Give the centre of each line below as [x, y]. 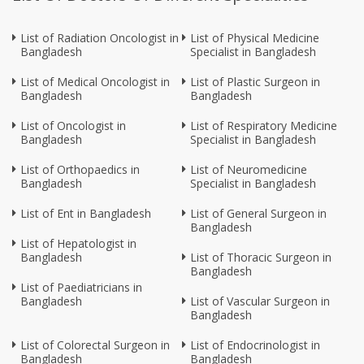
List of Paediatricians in [81, 288]
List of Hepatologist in [78, 244]
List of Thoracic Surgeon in [261, 258]
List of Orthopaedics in [80, 170]
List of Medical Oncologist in [95, 82]
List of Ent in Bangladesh [86, 214]
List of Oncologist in [73, 126]
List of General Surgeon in [258, 214]
